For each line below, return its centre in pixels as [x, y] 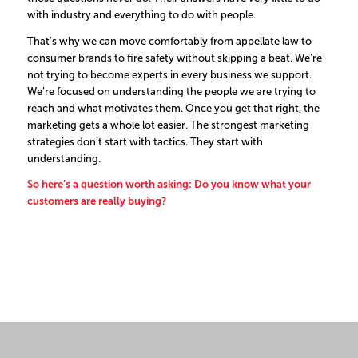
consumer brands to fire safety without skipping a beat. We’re [174, 58]
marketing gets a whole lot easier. [108, 125]
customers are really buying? [96, 201]
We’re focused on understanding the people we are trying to [171, 91]
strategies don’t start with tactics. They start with [145, 141]
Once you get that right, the [252, 108]
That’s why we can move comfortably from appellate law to [169, 41]
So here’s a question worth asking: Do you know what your [169, 184]
